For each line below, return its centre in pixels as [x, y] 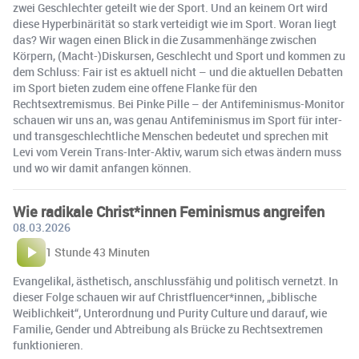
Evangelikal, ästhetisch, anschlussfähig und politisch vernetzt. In [175, 281]
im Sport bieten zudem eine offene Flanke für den [135, 88]
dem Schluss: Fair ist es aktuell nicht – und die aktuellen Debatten [178, 72]
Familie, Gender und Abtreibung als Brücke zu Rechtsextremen [168, 329]
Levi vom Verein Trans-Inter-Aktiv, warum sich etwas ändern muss [177, 152]
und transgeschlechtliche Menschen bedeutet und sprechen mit [171, 136]
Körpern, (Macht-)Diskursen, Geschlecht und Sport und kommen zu [179, 56]
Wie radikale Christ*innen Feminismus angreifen [169, 212]
